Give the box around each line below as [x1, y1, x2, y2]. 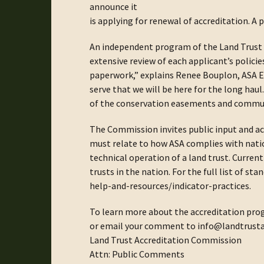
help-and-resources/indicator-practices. [90, 179, 251, 192]
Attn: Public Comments [90, 247, 184, 260]
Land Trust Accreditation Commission [90, 233, 242, 246]
